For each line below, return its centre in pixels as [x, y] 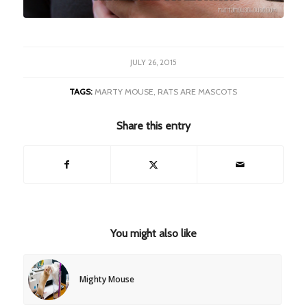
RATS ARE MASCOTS [198, 91]
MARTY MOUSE [124, 91]
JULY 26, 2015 [153, 62]
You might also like [153, 233]
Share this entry [153, 125]
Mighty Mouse [107, 279]
